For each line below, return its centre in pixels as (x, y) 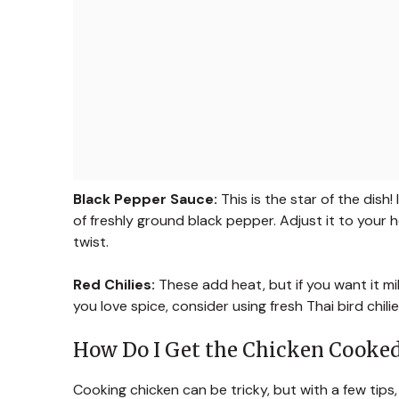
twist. (91, 241)
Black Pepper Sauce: (145, 199)
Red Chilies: (114, 284)
